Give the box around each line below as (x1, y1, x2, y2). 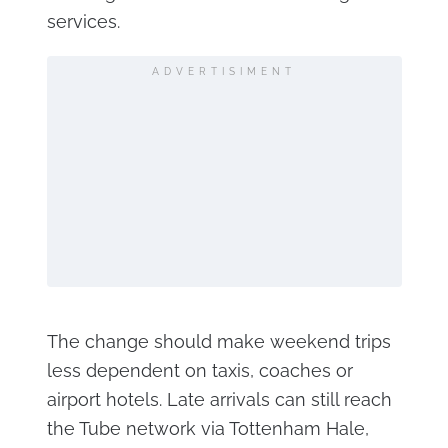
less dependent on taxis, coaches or (46, 360, 353, 382)
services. (46, 11, 120, 33)
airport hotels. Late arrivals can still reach (46, 389, 392, 411)
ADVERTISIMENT (152, 66, 296, 78)
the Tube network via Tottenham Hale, (46, 418, 369, 440)
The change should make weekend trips (46, 331, 391, 353)
